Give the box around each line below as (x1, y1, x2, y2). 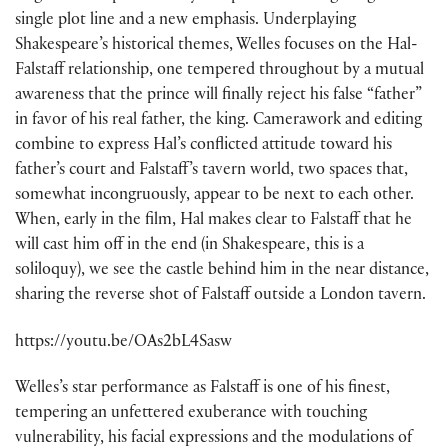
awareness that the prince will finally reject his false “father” (15, 88, 422, 106)
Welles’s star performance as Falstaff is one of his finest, (15, 380, 390, 398)
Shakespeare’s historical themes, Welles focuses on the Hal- (15, 38, 418, 56)
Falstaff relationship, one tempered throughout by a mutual (15, 63, 424, 81)
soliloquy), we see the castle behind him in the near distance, (15, 263, 429, 281)
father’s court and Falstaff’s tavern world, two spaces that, (15, 163, 408, 181)
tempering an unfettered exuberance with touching (15, 405, 367, 423)
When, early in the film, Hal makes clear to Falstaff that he (15, 213, 412, 231)
